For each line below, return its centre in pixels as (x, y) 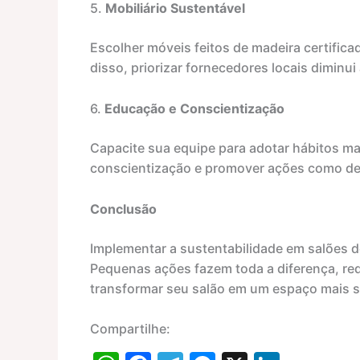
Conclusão (123, 209)
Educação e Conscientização (194, 108)
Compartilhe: (130, 329)
